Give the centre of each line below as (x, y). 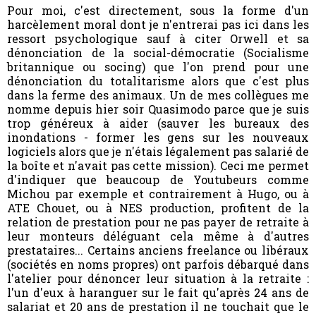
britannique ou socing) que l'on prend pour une (158, 66)
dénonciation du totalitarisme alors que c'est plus (158, 80)
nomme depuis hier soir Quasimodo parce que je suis (158, 109)
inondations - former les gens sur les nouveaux (158, 137)
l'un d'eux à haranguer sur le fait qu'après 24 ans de (158, 292)
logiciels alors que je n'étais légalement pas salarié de (158, 151)
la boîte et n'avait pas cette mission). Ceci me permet (158, 165)
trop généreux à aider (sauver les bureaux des (158, 123)
